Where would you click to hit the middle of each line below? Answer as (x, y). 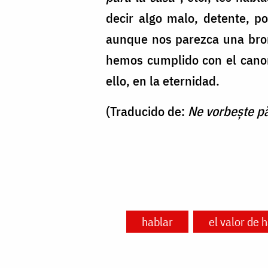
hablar (157, 222)
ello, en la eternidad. (163, 81)
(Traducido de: (147, 111)
